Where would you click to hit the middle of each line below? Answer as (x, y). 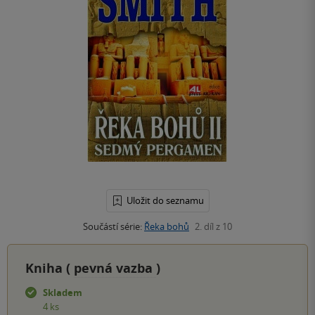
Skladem (63, 293)
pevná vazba (115, 269)
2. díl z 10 (213, 227)
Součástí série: (114, 227)
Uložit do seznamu (165, 201)
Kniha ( (50, 269)
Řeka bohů (167, 227)
